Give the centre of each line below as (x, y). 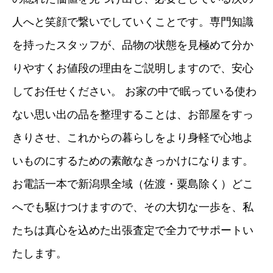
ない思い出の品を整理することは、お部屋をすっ (133, 114)
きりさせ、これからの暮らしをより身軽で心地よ (133, 137)
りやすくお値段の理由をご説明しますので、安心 (133, 68)
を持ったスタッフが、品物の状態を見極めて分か (133, 45)
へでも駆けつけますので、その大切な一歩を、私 (133, 207)
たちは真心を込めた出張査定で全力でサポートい (133, 230)
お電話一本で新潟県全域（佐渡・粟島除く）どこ (133, 184)
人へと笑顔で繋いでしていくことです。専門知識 (133, 22)
